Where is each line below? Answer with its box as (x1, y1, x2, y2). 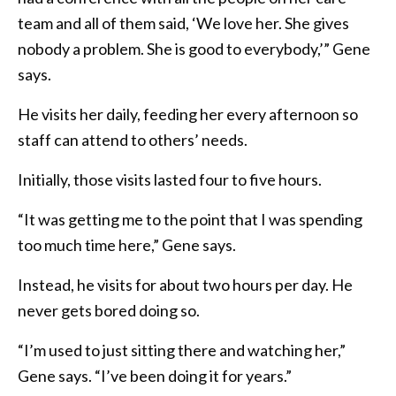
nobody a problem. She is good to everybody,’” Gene (18, 38, 370, 58)
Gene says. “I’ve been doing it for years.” (18, 365, 292, 385)
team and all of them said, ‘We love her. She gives (18, 12, 349, 33)
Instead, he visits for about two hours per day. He (18, 274, 353, 294)
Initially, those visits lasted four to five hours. (18, 169, 322, 189)
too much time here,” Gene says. (18, 234, 236, 255)
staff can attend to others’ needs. (18, 129, 247, 149)
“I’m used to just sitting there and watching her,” (18, 339, 346, 360)
